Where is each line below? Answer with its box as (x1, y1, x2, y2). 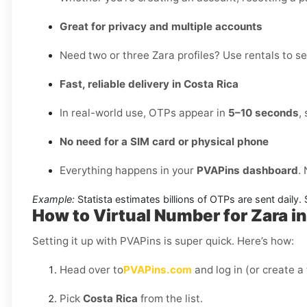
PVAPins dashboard (197, 164, 298, 177)
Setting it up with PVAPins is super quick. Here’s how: (32, 234, 294, 248)
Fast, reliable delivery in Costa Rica (60, 77, 238, 91)
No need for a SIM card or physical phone (60, 135, 269, 149)
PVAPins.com (123, 263, 192, 277)
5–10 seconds (228, 106, 299, 120)
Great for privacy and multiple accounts (60, 20, 262, 34)
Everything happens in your (60, 164, 197, 177)
